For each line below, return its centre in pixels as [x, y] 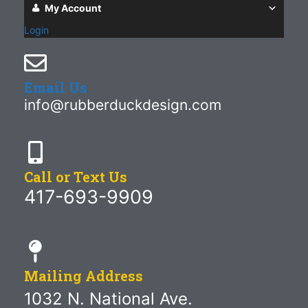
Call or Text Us [76, 177]
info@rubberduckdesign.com [123, 104]
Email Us [56, 87]
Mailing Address [84, 275]
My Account [73, 8]
